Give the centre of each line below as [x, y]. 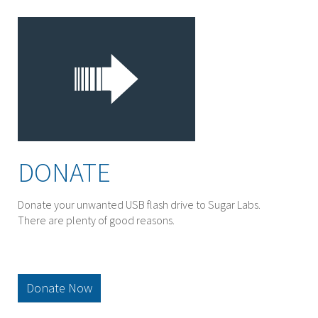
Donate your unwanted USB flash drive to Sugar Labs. [139, 204]
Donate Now [59, 287]
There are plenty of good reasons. [96, 220]
